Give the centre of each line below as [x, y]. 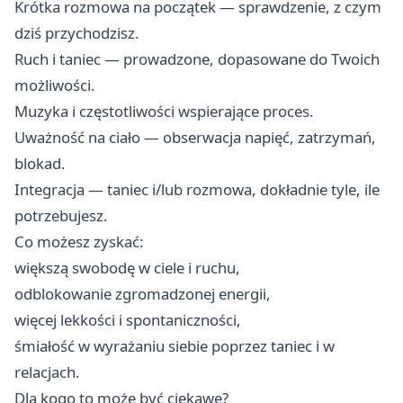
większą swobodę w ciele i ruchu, [127, 268]
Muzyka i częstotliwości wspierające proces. [164, 112]
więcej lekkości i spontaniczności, [128, 320]
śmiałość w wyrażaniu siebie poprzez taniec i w [175, 346]
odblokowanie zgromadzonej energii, [143, 294]
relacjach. [47, 372]
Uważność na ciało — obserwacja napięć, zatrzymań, [195, 138]
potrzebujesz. [61, 216]
